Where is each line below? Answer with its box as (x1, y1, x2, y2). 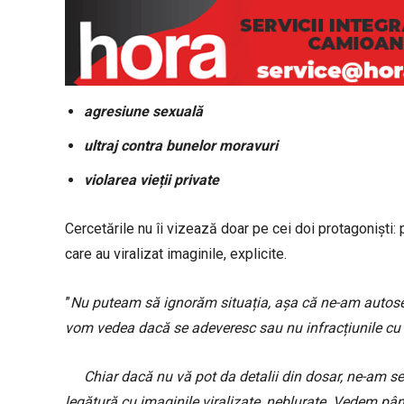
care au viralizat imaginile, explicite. (65, 245, 287, 263)
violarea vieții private (84, 171, 219, 189)
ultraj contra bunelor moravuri (84, 137, 278, 155)
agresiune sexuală (84, 103, 203, 121)
